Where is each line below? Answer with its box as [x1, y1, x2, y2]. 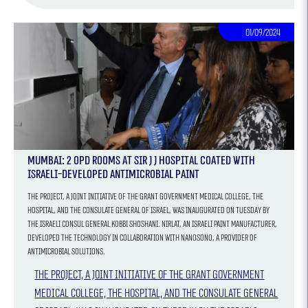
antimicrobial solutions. [27, 245, 106, 257]
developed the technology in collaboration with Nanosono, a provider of [27, 232, 258, 243]
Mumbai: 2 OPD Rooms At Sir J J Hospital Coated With [27, 153, 256, 168]
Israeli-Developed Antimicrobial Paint [27, 166, 200, 181]
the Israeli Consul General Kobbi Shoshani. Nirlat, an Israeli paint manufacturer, [27, 218, 162, 230]
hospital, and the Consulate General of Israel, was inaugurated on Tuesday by [27, 204, 270, 216]
